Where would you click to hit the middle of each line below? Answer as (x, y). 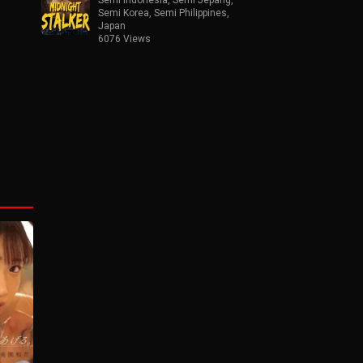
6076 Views (124, 38)
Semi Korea (124, 13)
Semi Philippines (190, 13)
